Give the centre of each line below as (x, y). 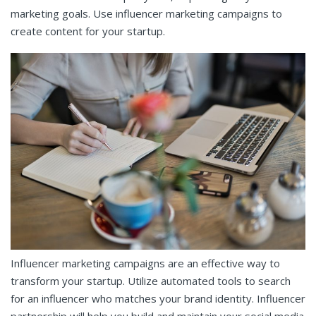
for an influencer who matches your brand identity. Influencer (158, 299)
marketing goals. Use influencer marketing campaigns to (146, 13)
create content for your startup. (89, 31)
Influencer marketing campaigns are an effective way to (145, 263)
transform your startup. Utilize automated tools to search (151, 281)
